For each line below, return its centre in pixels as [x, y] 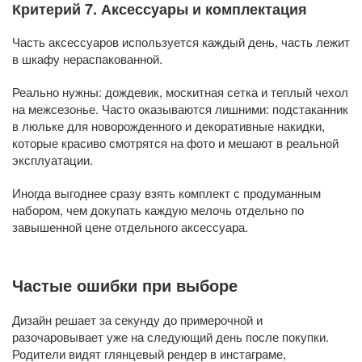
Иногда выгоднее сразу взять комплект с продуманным [166, 193]
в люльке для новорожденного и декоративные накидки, [168, 126]
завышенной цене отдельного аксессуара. [130, 227]
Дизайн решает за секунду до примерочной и [137, 320]
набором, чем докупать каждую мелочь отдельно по [158, 210]
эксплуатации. [53, 160]
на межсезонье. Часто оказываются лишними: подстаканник [180, 109]
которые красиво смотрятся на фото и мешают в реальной [175, 143]
